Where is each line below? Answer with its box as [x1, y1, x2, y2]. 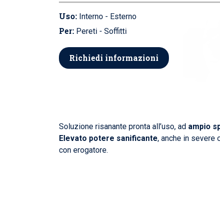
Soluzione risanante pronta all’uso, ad [59, 121, 188, 131]
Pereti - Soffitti [74, 27, 127, 36]
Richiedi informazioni [69, 53, 159, 63]
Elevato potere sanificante [59, 133, 158, 143]
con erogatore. [59, 145, 108, 155]
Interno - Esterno [77, 12, 137, 22]
